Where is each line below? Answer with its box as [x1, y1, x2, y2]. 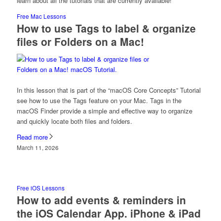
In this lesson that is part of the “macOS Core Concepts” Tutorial [16, 85, 201, 95]
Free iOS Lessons [16, 184, 65, 192]
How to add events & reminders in [16, 192, 186, 207]
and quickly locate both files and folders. [16, 116, 132, 126]
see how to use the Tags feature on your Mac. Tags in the [16, 95, 182, 105]
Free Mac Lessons [16, 12, 66, 20]
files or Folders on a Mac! [16, 34, 144, 49]
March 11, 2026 [16, 143, 59, 151]
